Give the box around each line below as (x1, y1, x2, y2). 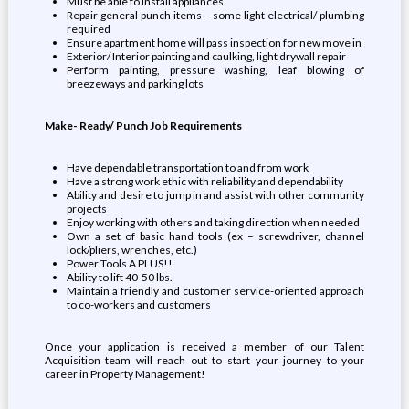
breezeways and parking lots (66, 77, 204, 90)
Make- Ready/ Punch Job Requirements (44, 119, 242, 132)
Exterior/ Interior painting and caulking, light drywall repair (66, 49, 346, 63)
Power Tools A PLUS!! (66, 257, 173, 270)
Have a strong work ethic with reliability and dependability (66, 174, 343, 188)
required (66, 22, 110, 36)
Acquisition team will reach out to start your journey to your (44, 353, 365, 367)
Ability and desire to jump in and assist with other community (66, 188, 365, 202)
